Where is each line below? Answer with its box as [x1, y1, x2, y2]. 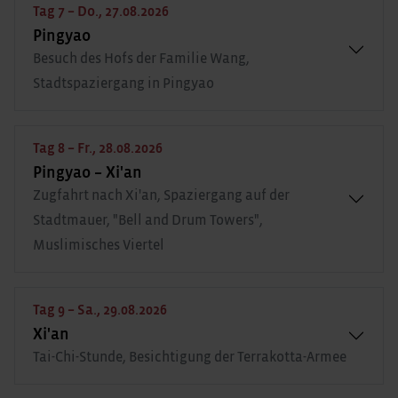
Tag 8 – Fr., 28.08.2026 [33, 140, 163, 155]
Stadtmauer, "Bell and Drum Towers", [33, 212, 263, 227]
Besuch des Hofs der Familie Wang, [33, 51, 250, 66]
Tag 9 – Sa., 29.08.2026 [33, 302, 167, 317]
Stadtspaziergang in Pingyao [33, 76, 214, 91]
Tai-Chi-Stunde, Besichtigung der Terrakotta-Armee [33, 349, 346, 364]
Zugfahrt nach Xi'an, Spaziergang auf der [33, 187, 290, 203]
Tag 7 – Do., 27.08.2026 [33, 4, 169, 19]
